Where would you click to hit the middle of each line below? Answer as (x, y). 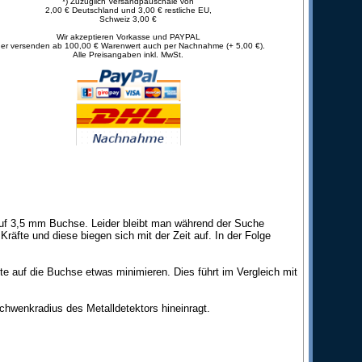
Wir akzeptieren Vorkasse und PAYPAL (128, 37)
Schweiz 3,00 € (128, 19)
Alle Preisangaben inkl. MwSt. (128, 55)
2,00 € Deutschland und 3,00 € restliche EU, (128, 10)
